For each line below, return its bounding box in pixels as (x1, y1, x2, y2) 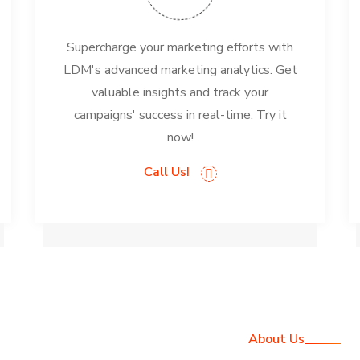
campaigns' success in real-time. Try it (73, 106, 287, 124)
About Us (248, 330, 305, 348)
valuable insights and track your (92, 84, 268, 101)
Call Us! (143, 163, 193, 181)
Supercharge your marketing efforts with (67, 39, 293, 56)
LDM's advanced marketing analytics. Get (63, 61, 297, 79)
